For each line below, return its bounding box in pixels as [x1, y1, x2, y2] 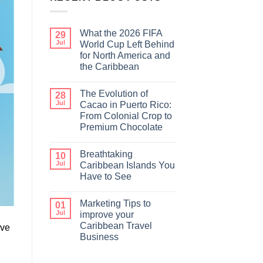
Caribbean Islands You [79, 160, 175, 171]
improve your [79, 210, 134, 220]
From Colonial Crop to [79, 111, 172, 122]
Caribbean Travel [79, 221, 152, 231]
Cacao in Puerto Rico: [79, 100, 171, 110]
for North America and [79, 50, 170, 61]
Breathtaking [79, 149, 133, 160]
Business [79, 232, 119, 242]
